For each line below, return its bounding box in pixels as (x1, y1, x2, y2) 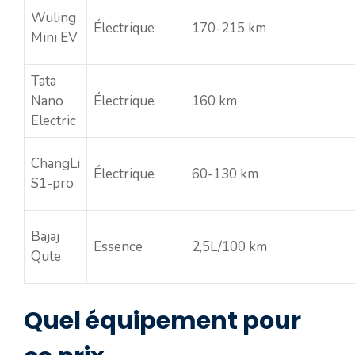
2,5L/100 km (192, 237, 267, 256)
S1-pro (31, 174, 74, 193)
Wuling (31, 8, 76, 27)
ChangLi (31, 154, 80, 173)
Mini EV (31, 28, 78, 47)
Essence (94, 237, 143, 256)
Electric (31, 111, 76, 130)
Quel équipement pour (24, 304, 301, 338)
